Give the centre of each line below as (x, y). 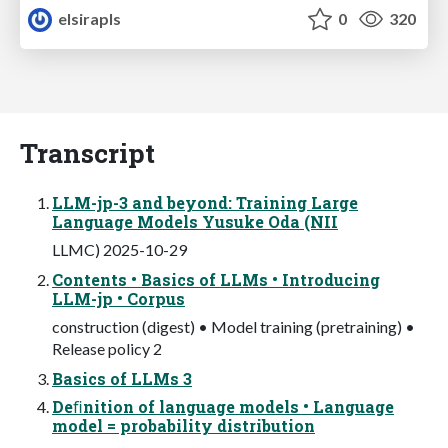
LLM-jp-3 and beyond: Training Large (205, 203)
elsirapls (88, 19)
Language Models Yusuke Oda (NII (195, 222)
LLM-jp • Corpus (118, 299)
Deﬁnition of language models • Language (223, 407)
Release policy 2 (107, 349)
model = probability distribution (183, 426)
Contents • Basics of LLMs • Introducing (216, 280)
